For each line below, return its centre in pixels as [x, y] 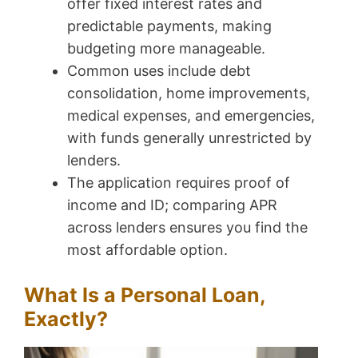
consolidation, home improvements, [189, 93]
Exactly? [66, 319]
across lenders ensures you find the [187, 228]
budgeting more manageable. [166, 49]
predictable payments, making [169, 26]
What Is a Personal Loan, [145, 295]
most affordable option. [147, 250]
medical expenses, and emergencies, [191, 116]
